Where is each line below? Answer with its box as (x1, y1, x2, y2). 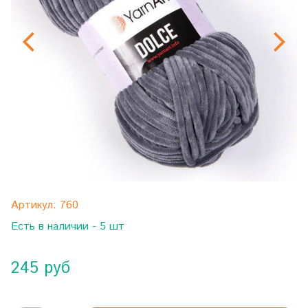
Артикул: (11, 197, 60, 213)
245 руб (11, 256, 70, 280)
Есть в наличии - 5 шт (11, 219, 124, 234)
